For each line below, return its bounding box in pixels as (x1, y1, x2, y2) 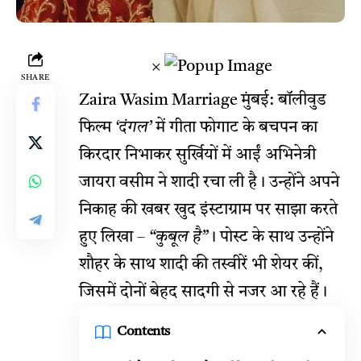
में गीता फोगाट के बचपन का (151, 120, 317, 136)
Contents (117, 325, 171, 338)
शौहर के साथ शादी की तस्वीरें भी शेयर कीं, (79, 257, 323, 273)
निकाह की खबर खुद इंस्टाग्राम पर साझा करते (79, 202, 338, 218)
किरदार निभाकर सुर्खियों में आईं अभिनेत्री (79, 147, 316, 164)
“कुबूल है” (149, 230, 208, 246)
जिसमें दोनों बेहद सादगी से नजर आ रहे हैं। (79, 284, 327, 301)
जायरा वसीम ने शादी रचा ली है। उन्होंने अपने (79, 175, 339, 191)
